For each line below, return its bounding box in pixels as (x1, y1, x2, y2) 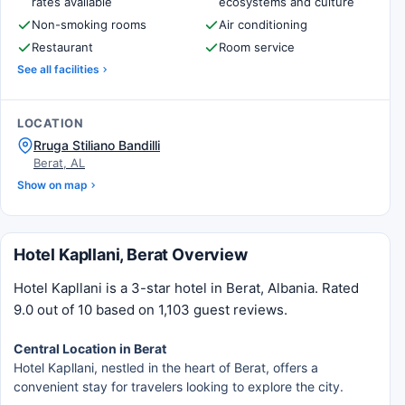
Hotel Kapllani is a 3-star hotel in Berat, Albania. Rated (14, 279, 359, 297)
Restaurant (32, 40, 93, 54)
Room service (219, 40, 295, 54)
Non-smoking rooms (32, 17, 146, 32)
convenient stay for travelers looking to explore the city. (14, 379, 344, 394)
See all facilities (17, 62, 99, 76)
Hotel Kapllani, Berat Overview (14, 245, 248, 264)
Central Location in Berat (14, 341, 166, 356)
